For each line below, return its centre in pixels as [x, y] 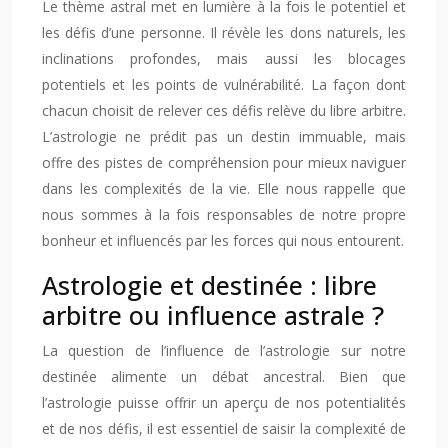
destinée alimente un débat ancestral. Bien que [224, 376]
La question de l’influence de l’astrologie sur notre [224, 350]
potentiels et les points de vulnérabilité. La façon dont [224, 84]
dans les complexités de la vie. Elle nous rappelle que [224, 188]
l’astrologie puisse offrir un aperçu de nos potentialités [224, 402]
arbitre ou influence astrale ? [213, 315]
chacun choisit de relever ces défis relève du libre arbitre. [224, 110]
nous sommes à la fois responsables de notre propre [224, 214]
